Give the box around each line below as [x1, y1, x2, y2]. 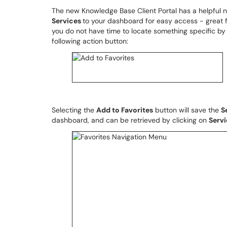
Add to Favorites [96, 105, 153, 115]
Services [52, 16, 83, 25]
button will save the [153, 105, 221, 115]
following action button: [52, 36, 128, 46]
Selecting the [52, 105, 96, 115]
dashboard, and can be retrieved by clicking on [52, 116, 209, 125]
